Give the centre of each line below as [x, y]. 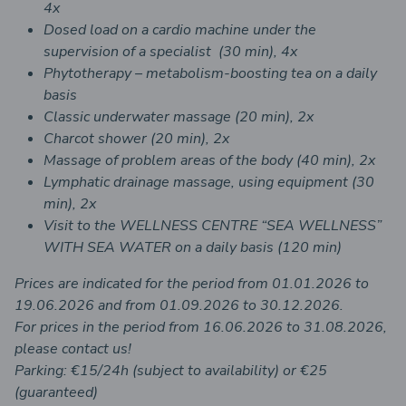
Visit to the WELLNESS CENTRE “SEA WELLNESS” [213, 226]
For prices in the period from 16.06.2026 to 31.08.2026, [201, 327]
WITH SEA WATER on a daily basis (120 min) [193, 247]
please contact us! [73, 349]
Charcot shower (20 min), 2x [136, 139]
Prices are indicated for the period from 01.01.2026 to [192, 284]
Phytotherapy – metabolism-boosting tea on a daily [210, 73]
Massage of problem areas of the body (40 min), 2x [209, 160]
